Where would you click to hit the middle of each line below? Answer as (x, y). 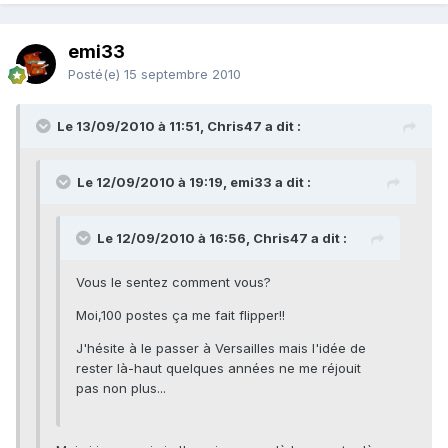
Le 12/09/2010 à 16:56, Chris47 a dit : (222, 238)
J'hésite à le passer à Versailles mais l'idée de (221, 348)
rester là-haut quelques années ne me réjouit (218, 368)
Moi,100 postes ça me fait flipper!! (180, 315)
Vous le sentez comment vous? (173, 282)
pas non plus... (121, 388)
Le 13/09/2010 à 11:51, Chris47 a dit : (179, 126)
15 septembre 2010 (182, 74)
